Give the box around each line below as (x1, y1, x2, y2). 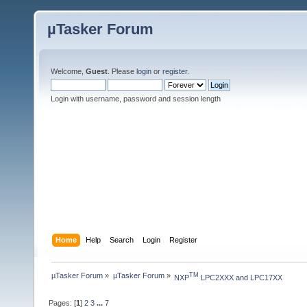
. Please (108, 67, 136, 75)
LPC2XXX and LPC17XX (198, 273, 282, 282)
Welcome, (51, 67, 86, 75)
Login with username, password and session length (51, 95, 221, 103)
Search (110, 235, 134, 244)
